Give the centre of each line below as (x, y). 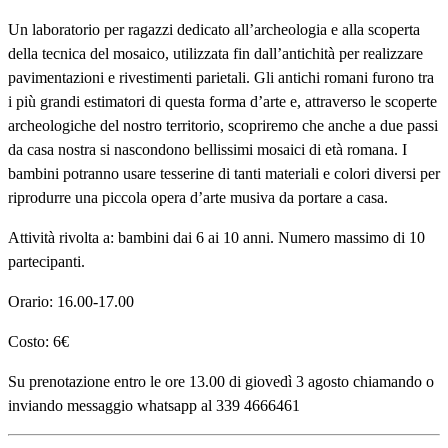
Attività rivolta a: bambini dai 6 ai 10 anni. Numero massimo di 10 (216, 238)
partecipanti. (46, 262)
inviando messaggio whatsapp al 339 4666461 (154, 406)
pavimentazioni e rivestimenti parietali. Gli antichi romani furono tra (221, 78)
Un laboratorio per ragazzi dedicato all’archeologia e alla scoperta (214, 30)
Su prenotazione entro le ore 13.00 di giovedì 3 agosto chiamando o (221, 382)
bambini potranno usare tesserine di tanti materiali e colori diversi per (224, 174)
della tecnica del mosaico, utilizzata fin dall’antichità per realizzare (215, 54)
